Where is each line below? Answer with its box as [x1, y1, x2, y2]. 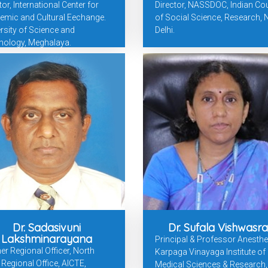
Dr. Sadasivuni [12, 221, 81, 235]
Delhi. [155, 25, 175, 35]
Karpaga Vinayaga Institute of [155, 247, 266, 257]
